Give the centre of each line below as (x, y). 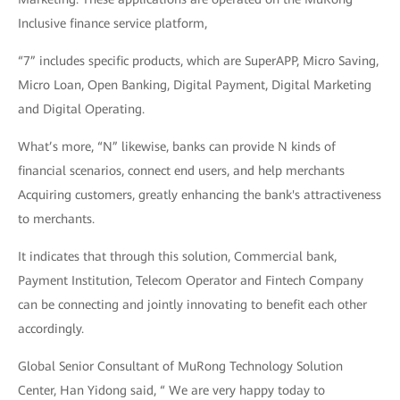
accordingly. (51, 329)
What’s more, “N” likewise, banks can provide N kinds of (177, 147)
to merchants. (56, 219)
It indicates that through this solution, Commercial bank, (177, 257)
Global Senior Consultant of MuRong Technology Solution (180, 367)
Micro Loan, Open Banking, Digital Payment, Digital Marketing (195, 85)
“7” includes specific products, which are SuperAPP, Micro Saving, (198, 61)
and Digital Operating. (81, 109)
